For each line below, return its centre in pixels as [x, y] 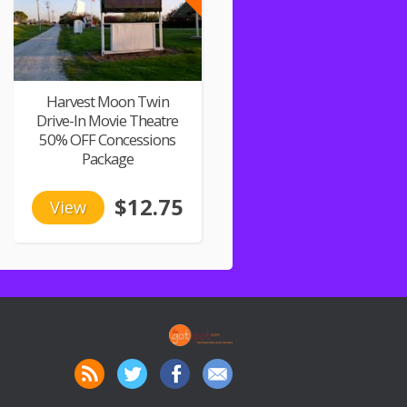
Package [107, 158]
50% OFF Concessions [107, 139]
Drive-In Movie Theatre [107, 120]
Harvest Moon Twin [107, 101]
